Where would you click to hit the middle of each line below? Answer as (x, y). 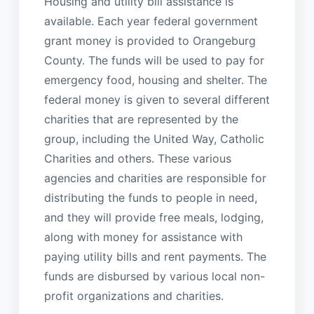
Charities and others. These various (137, 158)
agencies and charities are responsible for (155, 178)
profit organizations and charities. (134, 295)
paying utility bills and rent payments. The (155, 256)
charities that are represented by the (141, 119)
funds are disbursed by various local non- (154, 276)
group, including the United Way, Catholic (154, 138)
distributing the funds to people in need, (150, 197)
